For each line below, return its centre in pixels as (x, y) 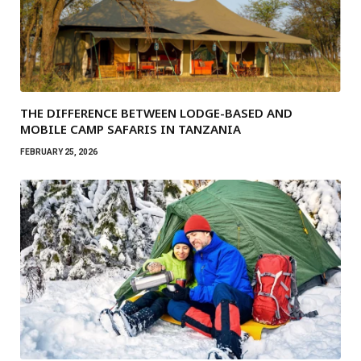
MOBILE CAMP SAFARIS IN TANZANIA (131, 129)
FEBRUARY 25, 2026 (59, 151)
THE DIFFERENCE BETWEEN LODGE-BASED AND (156, 112)
